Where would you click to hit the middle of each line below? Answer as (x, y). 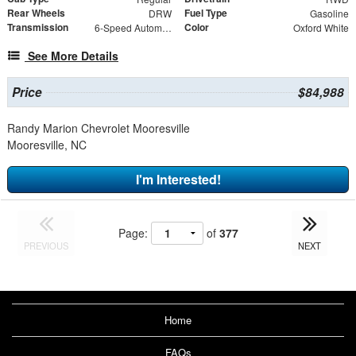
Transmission (38, 27)
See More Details (73, 55)
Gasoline (329, 13)
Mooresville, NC (47, 144)
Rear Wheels (36, 12)
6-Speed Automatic (166, 27)
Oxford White (321, 27)
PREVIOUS (46, 245)
